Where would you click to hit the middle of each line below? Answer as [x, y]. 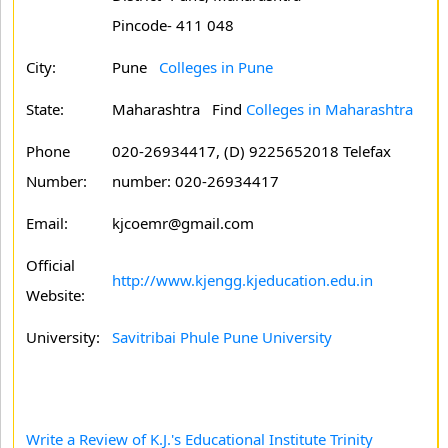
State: [45, 109]
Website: [55, 295]
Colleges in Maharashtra [329, 109]
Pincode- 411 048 [173, 25]
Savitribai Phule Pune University [222, 337]
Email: [47, 223]
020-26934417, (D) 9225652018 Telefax [251, 151]
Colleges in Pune [216, 67]
